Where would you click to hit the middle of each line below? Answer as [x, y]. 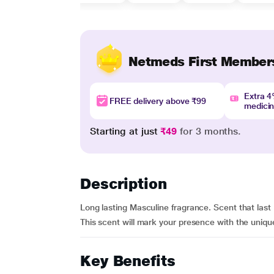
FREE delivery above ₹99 [158, 101]
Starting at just [125, 131]
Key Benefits [128, 261]
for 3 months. [209, 131]
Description [123, 184]
